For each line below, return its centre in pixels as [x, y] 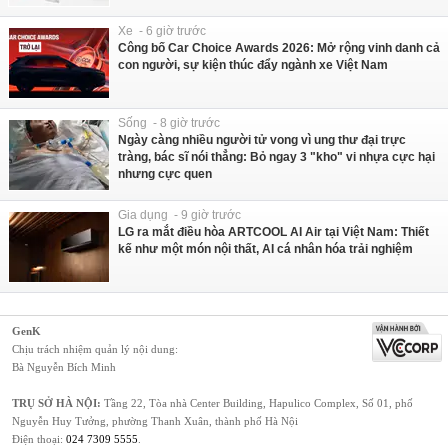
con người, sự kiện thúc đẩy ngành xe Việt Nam [253, 64]
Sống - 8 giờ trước [169, 122]
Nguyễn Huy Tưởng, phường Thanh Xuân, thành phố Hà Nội [155, 420]
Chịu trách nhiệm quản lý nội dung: [95, 348]
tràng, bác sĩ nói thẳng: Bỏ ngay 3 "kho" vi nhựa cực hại [276, 156]
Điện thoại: [39, 438]
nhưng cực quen [165, 173]
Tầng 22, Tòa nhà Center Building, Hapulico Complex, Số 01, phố [257, 402]
